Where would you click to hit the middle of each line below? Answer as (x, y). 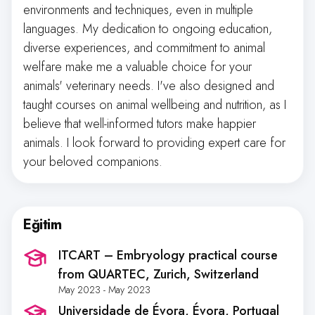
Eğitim (43, 225)
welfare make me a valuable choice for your (137, 67)
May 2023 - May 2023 (104, 290)
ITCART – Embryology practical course (168, 255)
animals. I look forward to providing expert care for (154, 143)
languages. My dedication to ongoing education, (148, 29)
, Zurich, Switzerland (202, 274)
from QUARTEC (102, 274)
